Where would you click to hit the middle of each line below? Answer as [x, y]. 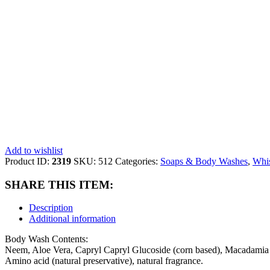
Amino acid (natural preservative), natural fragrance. [104, 261]
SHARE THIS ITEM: [59, 184]
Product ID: [28, 161]
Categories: [138, 161]
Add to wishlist [34, 150]
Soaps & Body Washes [204, 161]
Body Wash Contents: [46, 239]
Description [51, 208]
